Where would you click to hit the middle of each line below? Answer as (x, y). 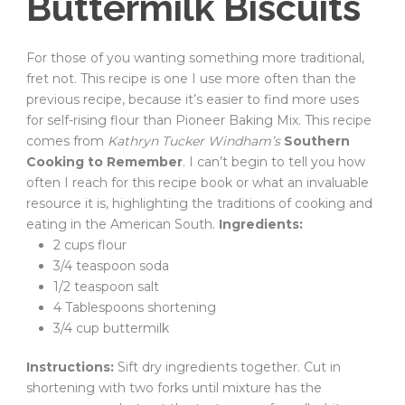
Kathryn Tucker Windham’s (194, 141)
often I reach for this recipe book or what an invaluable (198, 183)
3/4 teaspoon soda (111, 266)
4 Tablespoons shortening (135, 307)
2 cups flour (90, 245)
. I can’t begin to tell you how (274, 162)
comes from (67, 141)
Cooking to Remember (104, 162)
